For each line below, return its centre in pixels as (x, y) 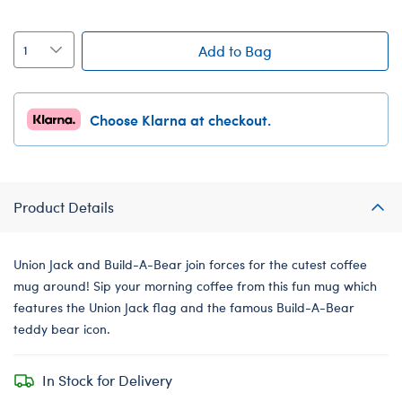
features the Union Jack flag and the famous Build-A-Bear (184, 307)
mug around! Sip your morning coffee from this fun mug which (195, 285)
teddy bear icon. (62, 328)
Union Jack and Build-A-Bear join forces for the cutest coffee (190, 264)
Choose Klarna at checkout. (180, 119)
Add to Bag (235, 50)
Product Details (64, 206)
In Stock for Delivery (107, 380)
